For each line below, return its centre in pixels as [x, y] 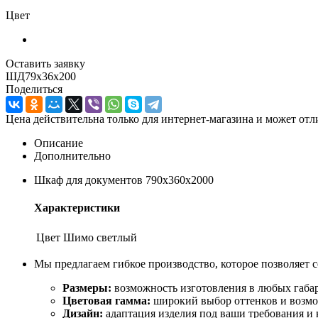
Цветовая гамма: [106, 301]
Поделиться [34, 89]
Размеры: [87, 288]
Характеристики [77, 208]
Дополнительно [72, 155]
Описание [59, 143]
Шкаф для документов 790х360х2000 [124, 180]
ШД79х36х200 [41, 76]
